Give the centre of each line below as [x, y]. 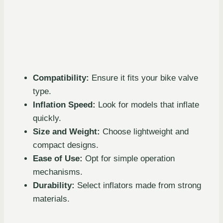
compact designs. [66, 145]
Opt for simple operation [129, 159]
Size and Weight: [66, 132]
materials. [51, 199]
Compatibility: [61, 78]
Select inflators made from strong [138, 186]
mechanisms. [58, 172]
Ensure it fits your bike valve [144, 78]
